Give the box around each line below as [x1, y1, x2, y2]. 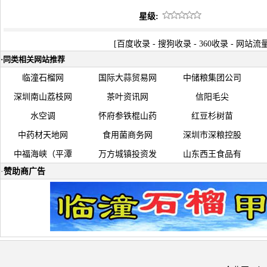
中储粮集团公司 [183, 73, 241, 82]
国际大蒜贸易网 [98, 73, 157, 82]
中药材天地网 [18, 131, 68, 139]
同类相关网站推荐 [3, 55, 65, 64]
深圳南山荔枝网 [14, 92, 72, 101]
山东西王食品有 [183, 150, 241, 159]
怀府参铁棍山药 [98, 111, 157, 120]
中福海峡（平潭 [14, 150, 72, 159]
